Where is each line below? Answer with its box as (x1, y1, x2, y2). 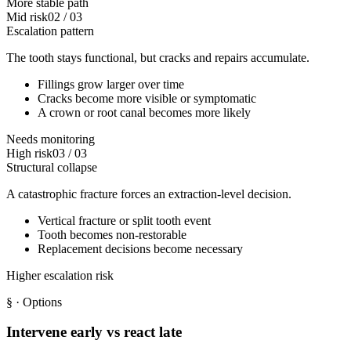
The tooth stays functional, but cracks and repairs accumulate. (6, 50, 309, 64)
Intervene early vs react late (6, 324, 182, 341)
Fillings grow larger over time (38, 77, 184, 91)
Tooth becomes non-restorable (38, 227, 186, 241)
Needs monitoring (6, 132, 95, 146)
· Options (13, 295, 62, 309)
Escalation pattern (6, 24, 94, 38)
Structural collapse (6, 160, 97, 174)
